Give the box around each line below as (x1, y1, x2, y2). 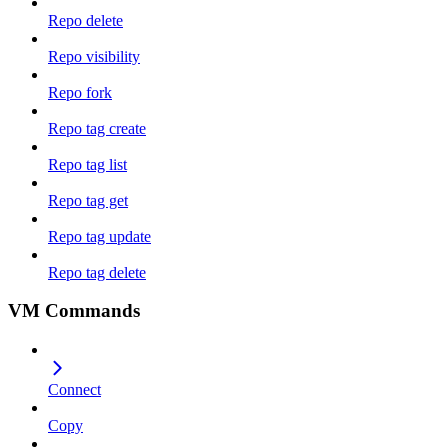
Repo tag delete (48, 263, 146, 281)
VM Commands (8, 300, 140, 322)
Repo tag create (48, 119, 146, 137)
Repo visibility (48, 47, 140, 65)
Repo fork (48, 83, 112, 101)
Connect (48, 381, 101, 398)
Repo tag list (48, 155, 127, 173)
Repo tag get (48, 191, 128, 209)
